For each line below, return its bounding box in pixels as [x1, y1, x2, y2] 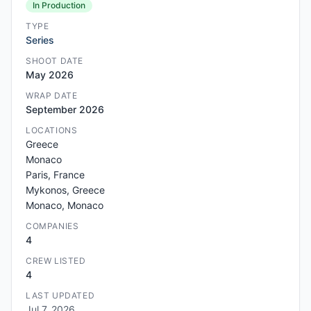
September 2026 [26, 103, 104, 115]
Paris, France [26, 169, 85, 180]
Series [26, 34, 54, 46]
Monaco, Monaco [26, 199, 103, 211]
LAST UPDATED [26, 290, 95, 301]
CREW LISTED [26, 255, 86, 266]
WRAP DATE [26, 90, 78, 101]
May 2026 [26, 69, 74, 81]
